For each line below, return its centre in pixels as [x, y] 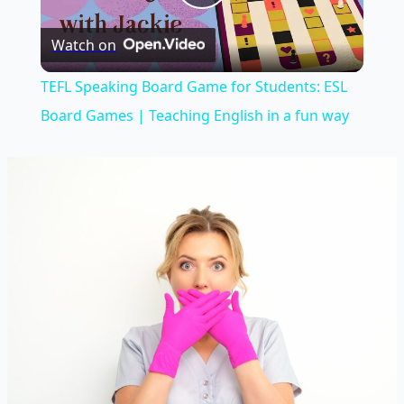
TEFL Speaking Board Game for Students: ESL [193, 87]
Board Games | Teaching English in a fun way [194, 116]
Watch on [83, 46]
